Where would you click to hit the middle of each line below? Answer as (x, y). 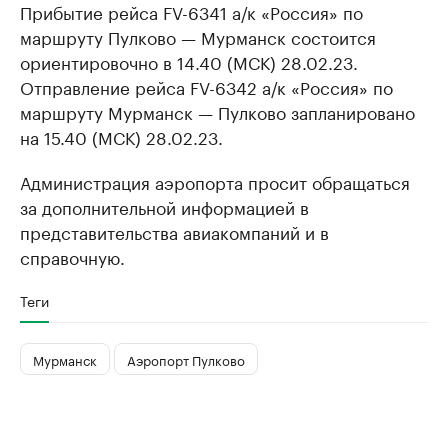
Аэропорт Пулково (186, 358)
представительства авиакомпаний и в (174, 231)
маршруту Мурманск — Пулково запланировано (217, 111)
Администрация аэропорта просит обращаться (215, 181)
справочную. (72, 256)
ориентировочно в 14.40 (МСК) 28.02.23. (189, 61)
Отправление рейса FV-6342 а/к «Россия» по (206, 86)
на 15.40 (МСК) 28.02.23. (121, 136)
